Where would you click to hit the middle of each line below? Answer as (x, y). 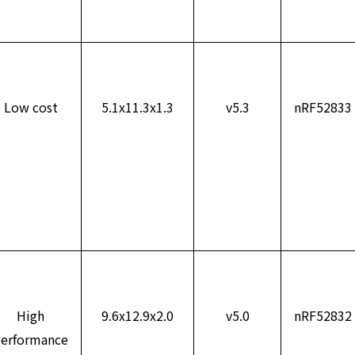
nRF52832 (323, 316)
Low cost (31, 107)
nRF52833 (323, 107)
